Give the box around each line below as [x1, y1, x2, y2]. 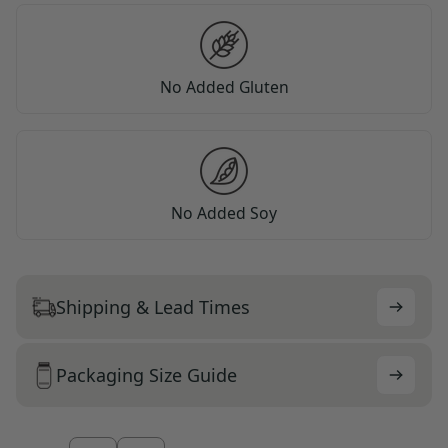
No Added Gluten [159, 76, 289, 99]
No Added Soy [171, 202, 277, 225]
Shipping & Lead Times [56, 294, 250, 319]
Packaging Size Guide [56, 362, 237, 387]
